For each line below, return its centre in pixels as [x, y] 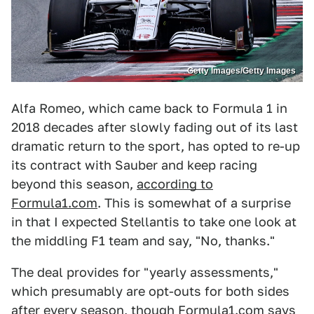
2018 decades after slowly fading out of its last [155, 128]
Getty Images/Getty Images [241, 71]
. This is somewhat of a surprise [194, 203]
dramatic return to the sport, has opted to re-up [156, 146]
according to [175, 184]
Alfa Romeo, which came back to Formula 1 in [149, 109]
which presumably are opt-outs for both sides [150, 292]
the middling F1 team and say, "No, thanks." [143, 241]
